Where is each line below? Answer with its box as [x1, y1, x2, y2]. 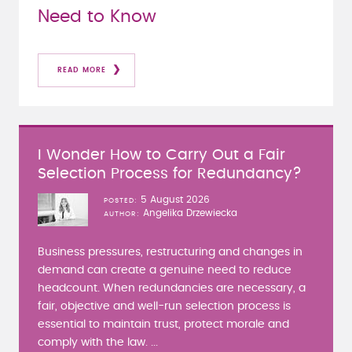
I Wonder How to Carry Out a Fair [38, 147, 285, 163]
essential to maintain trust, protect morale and [38, 318, 289, 330]
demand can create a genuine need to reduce [38, 264, 291, 276]
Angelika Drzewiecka [143, 207, 237, 218]
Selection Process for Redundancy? [38, 166, 302, 181]
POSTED [104, 196, 134, 204]
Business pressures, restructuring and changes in [38, 246, 302, 258]
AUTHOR [104, 210, 137, 218]
